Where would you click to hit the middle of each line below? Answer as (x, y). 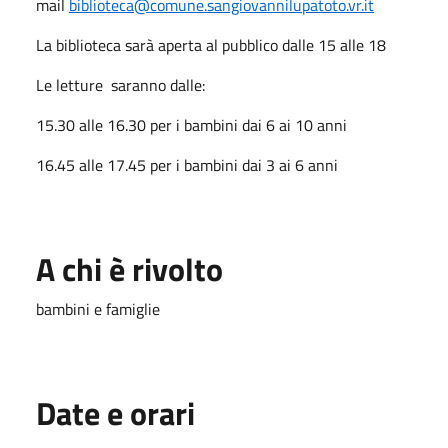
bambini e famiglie (98, 308)
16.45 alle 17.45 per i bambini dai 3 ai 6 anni (187, 164)
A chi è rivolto (129, 268)
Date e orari (115, 412)
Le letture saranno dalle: (120, 84)
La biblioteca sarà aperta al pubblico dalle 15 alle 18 (211, 44)
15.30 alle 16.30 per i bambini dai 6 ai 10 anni (191, 124)
